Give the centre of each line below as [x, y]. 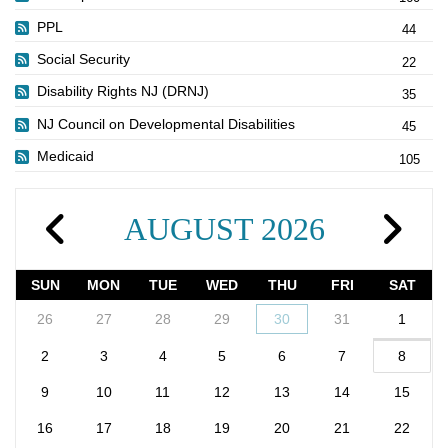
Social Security [83, 59]
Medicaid [65, 156]
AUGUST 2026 [224, 229]
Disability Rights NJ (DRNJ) [123, 91]
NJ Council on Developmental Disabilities [166, 123]
